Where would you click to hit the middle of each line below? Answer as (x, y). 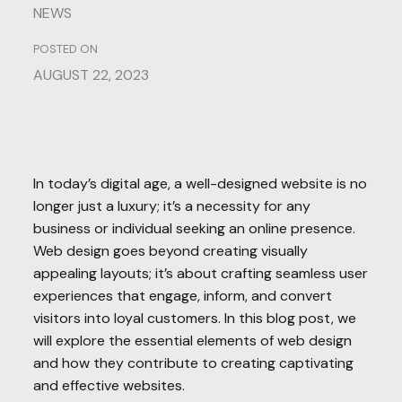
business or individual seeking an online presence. (195, 228)
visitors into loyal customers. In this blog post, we (195, 318)
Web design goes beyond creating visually (171, 251)
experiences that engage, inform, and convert (183, 296)
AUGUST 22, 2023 (92, 75)
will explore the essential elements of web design (193, 341)
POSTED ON (66, 49)
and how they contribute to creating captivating (194, 363)
